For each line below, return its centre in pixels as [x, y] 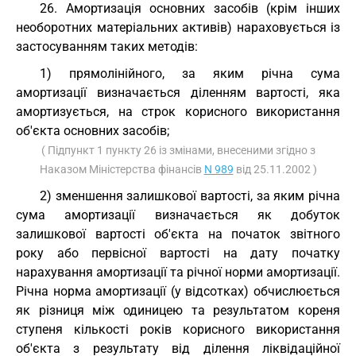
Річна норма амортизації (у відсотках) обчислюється [178, 291]
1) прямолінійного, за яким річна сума [190, 74]
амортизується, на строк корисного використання [178, 112]
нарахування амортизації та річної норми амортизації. [178, 272]
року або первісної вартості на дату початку [178, 253]
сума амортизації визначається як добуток [178, 215]
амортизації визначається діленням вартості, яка [178, 93]
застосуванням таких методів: [107, 46]
